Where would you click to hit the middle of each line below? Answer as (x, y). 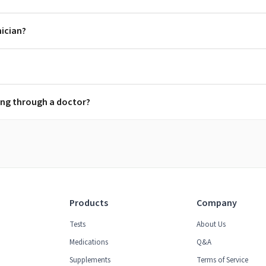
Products (88, 203)
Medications (88, 242)
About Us (211, 224)
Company (217, 203)
